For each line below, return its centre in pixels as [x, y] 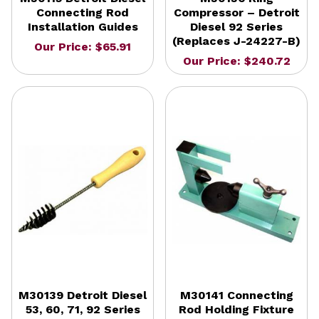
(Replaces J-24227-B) [236, 41]
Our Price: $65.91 [83, 46]
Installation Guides [83, 26]
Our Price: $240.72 [236, 61]
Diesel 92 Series [236, 26]
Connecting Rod [83, 12]
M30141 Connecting [236, 295]
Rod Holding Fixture [236, 309]
